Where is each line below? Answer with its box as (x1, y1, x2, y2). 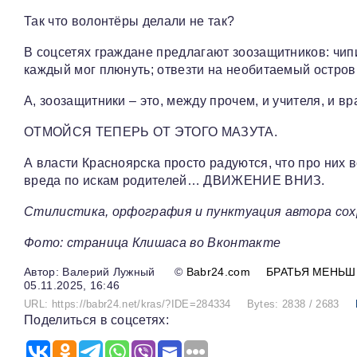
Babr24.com (186, 265, 250, 279)
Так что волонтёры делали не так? (24, 14, 235, 28)
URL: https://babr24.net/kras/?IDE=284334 (24, 298, 231, 311)
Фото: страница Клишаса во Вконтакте (24, 235, 281, 249)
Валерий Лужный (62, 265, 155, 279)
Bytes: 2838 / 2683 (246, 298, 339, 311)
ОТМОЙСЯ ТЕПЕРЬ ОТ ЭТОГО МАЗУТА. (24, 124, 277, 139)
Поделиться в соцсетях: (24, 313, 170, 328)
